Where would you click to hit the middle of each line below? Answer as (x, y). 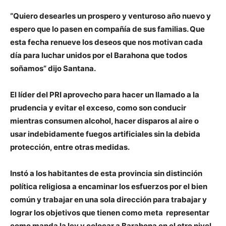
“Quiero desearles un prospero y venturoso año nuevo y (110, 16)
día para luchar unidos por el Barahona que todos (99, 55)
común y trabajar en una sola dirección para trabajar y (108, 200)
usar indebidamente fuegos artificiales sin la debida (105, 134)
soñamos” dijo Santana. (53, 69)
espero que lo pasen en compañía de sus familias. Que (107, 29)
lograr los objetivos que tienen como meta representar (110, 213)
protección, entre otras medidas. (70, 147)
